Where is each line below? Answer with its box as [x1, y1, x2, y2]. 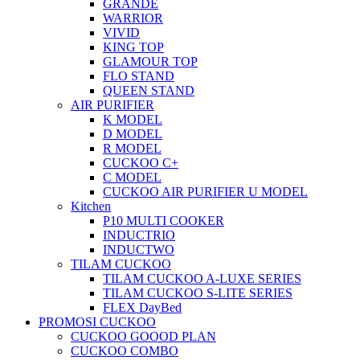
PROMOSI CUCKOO [39, 315, 156, 329]
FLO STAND [103, 69, 174, 83]
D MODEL [103, 127, 162, 141]
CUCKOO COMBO [71, 344, 178, 358]
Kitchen [71, 199, 111, 213]
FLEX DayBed [103, 301, 182, 314]
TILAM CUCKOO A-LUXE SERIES [103, 272, 301, 285]
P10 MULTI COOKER [103, 214, 224, 227]
